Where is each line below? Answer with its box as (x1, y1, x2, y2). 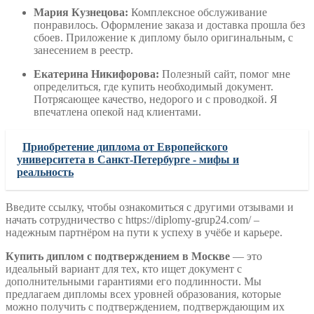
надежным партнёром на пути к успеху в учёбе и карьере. (6, 226, 282, 238)
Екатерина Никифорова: (34, 67, 159, 80)
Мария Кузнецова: (34, 6, 128, 18)
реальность (17, 165, 74, 178)
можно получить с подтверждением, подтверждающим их (6, 300, 285, 313)
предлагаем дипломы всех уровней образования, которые (6, 287, 281, 300)
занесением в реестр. (34, 43, 133, 56)
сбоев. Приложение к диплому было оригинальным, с (34, 31, 293, 43)
